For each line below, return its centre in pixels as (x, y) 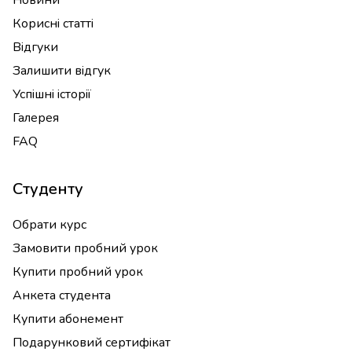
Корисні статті (53, 24)
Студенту (48, 189)
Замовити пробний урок (85, 248)
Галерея (36, 118)
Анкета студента (62, 295)
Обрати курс (49, 225)
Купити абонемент (68, 319)
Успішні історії (52, 94)
